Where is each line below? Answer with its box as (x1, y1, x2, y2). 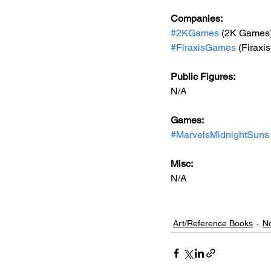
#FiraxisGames (171, 42, 236, 53)
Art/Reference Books (173, 218, 253, 228)
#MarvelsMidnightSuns (171, 129, 269, 140)
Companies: (171, 13, 223, 24)
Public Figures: (171, 71, 237, 82)
